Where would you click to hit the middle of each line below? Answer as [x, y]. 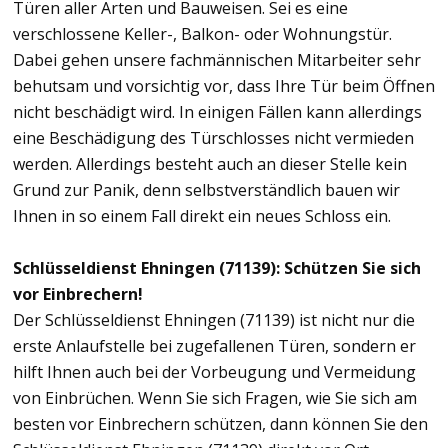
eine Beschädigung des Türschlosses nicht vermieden [213, 137]
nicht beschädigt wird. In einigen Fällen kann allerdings [217, 111]
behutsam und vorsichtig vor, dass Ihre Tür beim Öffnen [224, 85]
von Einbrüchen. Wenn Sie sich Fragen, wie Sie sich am [215, 397]
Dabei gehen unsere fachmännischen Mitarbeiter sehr [217, 59]
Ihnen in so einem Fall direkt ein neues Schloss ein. [202, 215]
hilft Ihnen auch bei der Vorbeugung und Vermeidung [214, 371]
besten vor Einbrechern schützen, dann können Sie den [220, 423]
